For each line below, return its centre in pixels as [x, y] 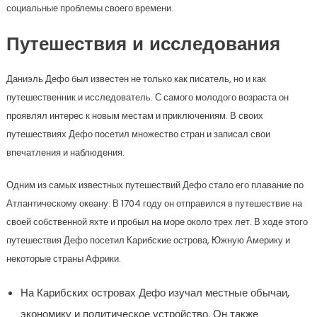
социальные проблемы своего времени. [90, 8]
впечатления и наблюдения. [65, 153]
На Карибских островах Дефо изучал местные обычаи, [155, 293]
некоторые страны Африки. [63, 259]
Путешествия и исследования [143, 46]
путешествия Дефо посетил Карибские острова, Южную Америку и [148, 241]
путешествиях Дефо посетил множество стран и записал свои [138, 134]
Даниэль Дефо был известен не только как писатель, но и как [136, 79]
